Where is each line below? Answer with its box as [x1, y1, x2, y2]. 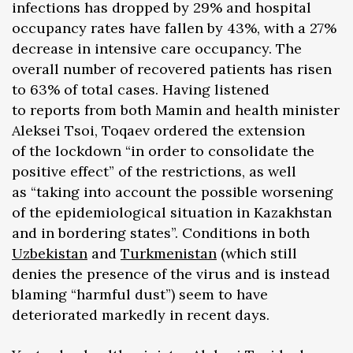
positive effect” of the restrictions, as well [12, 162, 296, 181]
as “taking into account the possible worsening [12, 183, 333, 202]
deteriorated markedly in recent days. [12, 306, 269, 325]
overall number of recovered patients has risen [12, 60, 332, 79]
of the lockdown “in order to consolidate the [12, 142, 314, 161]
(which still [217, 244, 297, 263]
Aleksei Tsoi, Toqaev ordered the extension [12, 121, 305, 140]
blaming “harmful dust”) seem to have [12, 285, 268, 304]
